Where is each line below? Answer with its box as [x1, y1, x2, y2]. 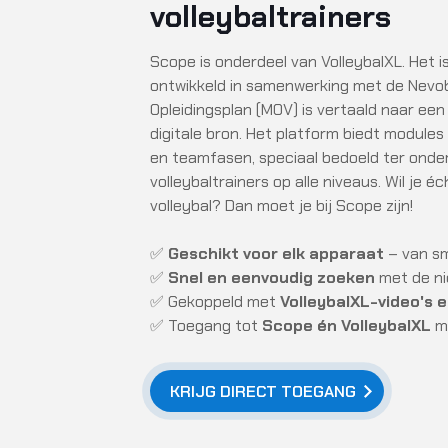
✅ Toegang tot [150, 315, 262, 336]
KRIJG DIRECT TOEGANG [170, 381, 356, 402]
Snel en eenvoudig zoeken [168, 267, 375, 288]
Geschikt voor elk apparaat [168, 243, 384, 264]
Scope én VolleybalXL [262, 315, 431, 336]
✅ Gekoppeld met [150, 291, 280, 312]
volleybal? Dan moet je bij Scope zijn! [150, 195, 413, 216]
